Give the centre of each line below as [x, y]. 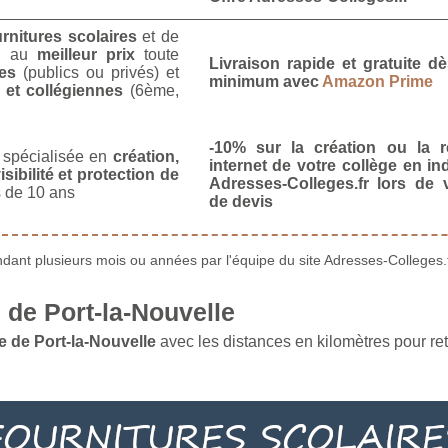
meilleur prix [85, 54]
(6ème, [151, 90]
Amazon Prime [377, 81]
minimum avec [265, 81]
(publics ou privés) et [97, 72]
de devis [240, 201]
